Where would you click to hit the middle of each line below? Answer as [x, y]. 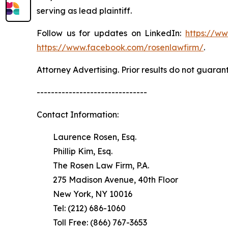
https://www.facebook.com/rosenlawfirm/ [120, 47]
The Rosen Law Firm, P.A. [93, 165]
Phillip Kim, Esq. [75, 151]
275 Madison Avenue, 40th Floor [107, 179]
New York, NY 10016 [84, 194]
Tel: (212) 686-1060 [81, 208]
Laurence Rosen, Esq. [87, 137]
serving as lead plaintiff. [84, 10]
